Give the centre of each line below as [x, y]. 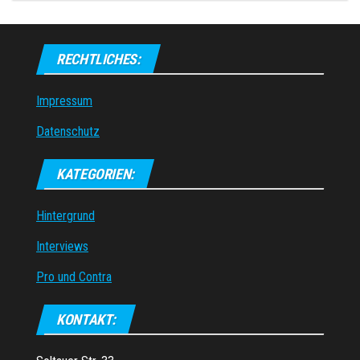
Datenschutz [68, 131]
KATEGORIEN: [96, 174]
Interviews [62, 246]
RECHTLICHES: [98, 59]
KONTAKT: [86, 319]
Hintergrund [65, 215]
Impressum [64, 100]
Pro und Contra [74, 276]
